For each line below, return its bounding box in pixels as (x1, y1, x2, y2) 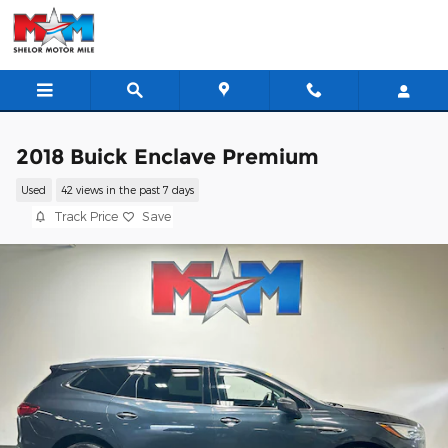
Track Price (54, 209, 118, 223)
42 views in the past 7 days (60, 183, 194, 197)
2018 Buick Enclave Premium (16, 144, 319, 169)
